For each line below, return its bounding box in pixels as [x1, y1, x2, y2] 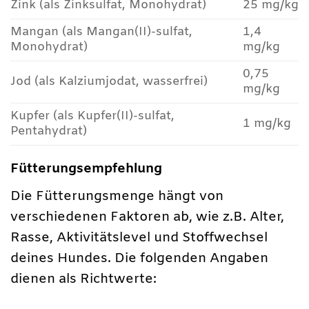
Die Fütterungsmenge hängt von [10, 187, 223, 206]
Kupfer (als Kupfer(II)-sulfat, [10, 108, 175, 124]
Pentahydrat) [10, 123, 87, 139]
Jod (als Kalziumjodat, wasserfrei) [10, 73, 208, 90]
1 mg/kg [242, 115, 291, 132]
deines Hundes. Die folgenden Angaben [10, 249, 268, 268]
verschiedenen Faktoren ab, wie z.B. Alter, [10, 208, 284, 226]
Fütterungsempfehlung [10, 160, 162, 179]
